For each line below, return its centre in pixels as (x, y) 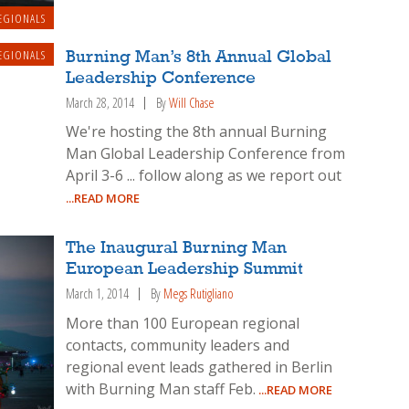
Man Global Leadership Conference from (206, 154)
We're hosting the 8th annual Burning (197, 132)
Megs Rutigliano (199, 294)
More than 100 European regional (183, 324)
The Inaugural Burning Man (177, 249)
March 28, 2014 (100, 102)
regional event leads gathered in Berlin (199, 367)
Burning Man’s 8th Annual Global (199, 57)
